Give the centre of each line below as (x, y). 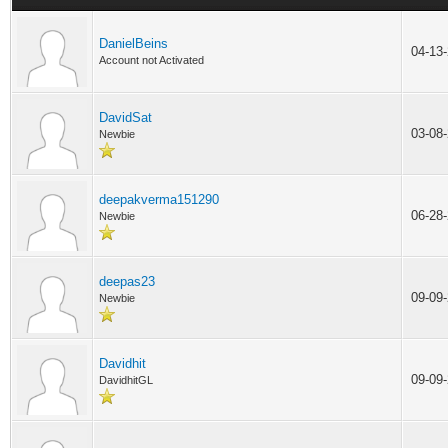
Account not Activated (151, 60)
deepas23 (127, 281)
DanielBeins (133, 43)
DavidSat (125, 117)
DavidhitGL (126, 380)
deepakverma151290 (159, 199)
